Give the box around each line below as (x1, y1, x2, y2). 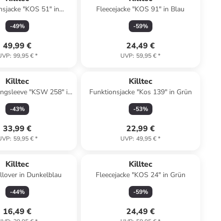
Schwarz (4, 14, 31, 24)
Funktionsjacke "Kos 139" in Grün (89, 87, 192, 97)
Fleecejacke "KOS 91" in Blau (96, 4, 185, 14)
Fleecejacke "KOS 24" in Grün (95, 170, 185, 180)
